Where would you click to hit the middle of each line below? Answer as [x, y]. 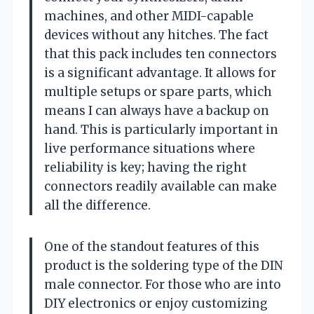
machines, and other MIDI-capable [149, 16]
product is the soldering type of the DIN [164, 265]
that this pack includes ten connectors [161, 54]
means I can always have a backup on [157, 110]
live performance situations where [150, 148]
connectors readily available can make [161, 186]
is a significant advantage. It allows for [160, 73]
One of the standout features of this [152, 246]
